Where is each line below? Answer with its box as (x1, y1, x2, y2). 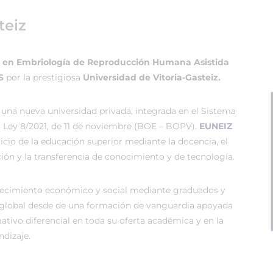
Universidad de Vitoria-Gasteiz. (83, 72, 221, 83)
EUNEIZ (199, 121, 232, 132)
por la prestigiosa (6, 72, 83, 83)
